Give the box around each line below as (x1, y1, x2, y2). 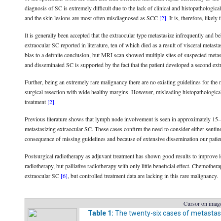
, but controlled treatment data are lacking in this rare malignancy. (68, 172, 218, 180)
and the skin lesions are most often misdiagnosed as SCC (25, 14, 159, 22)
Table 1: (88, 209, 115, 217)
